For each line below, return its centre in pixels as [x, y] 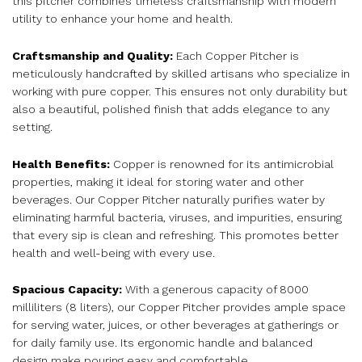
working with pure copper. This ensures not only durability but [180, 91]
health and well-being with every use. [114, 253]
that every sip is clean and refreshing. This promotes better [175, 235]
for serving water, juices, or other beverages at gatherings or [175, 325]
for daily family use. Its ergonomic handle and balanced [162, 343]
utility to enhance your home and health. [122, 19]
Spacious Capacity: [67, 290]
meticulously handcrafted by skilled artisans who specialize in [181, 73]
